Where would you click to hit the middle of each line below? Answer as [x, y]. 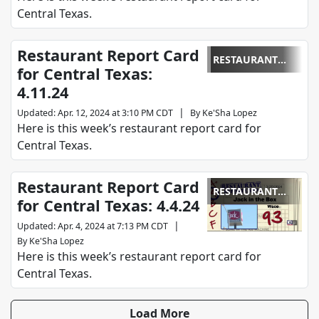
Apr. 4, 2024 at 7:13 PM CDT [113, 226]
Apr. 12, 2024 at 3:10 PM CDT [115, 113]
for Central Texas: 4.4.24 [108, 206]
